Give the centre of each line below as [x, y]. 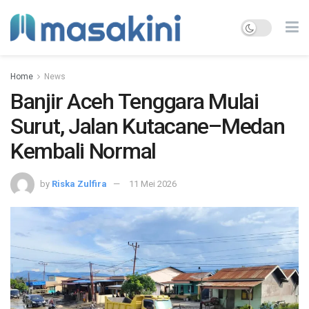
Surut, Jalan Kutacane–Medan [148, 126]
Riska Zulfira [79, 183]
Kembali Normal [83, 151]
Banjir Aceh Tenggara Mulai [134, 101]
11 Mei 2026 [153, 183]
